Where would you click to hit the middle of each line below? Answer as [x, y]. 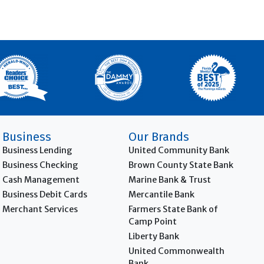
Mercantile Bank [161, 194]
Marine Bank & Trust [169, 179]
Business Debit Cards [45, 194]
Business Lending [38, 150]
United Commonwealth [176, 251]
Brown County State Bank [181, 165]
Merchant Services [40, 209]
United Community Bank [179, 150]
